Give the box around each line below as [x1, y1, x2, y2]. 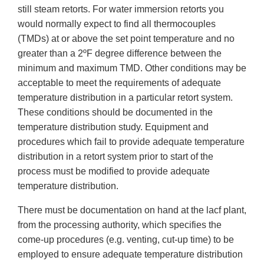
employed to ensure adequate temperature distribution [18, 249, 243, 260]
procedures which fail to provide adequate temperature [18, 137, 245, 147]
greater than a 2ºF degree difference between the [18, 48, 222, 59]
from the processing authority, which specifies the [18, 220, 222, 230]
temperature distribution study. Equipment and [18, 122, 209, 133]
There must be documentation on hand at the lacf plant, [18, 205, 246, 216]
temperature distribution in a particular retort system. [18, 93, 233, 103]
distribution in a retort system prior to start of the [18, 151, 213, 162]
